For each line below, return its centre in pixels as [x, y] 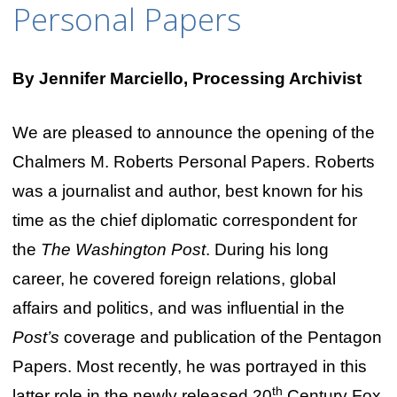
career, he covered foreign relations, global [174, 279]
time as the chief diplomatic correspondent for [184, 221]
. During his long [267, 250]
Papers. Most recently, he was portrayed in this [189, 367]
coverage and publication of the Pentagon [220, 338]
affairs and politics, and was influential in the [178, 308]
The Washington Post [121, 250]
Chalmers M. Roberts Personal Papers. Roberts [193, 162]
